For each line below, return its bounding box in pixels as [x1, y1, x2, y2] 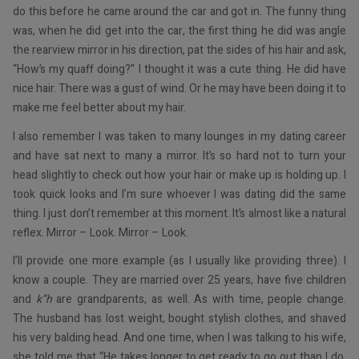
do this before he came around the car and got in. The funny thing [13, 3, 346, 21]
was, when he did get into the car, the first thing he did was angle [13, 22, 346, 40]
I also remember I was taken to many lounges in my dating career [13, 127, 346, 145]
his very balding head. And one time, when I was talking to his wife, [13, 329, 346, 347]
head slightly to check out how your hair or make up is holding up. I [13, 166, 346, 184]
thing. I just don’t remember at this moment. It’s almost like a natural [13, 204, 346, 222]
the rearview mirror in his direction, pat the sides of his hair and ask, [13, 42, 346, 59]
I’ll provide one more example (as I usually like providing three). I [13, 252, 346, 270]
